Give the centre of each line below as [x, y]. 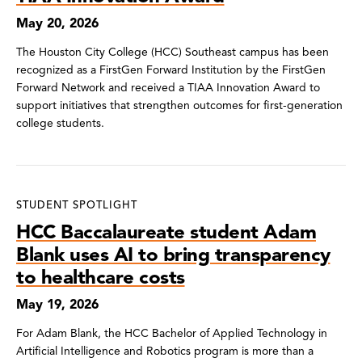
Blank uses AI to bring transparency [173, 254]
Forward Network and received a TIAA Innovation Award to [168, 87]
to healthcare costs [101, 277]
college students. [60, 123]
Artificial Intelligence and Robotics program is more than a [165, 351]
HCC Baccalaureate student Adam [166, 232]
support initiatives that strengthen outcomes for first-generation [179, 105]
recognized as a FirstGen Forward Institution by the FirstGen [171, 69]
